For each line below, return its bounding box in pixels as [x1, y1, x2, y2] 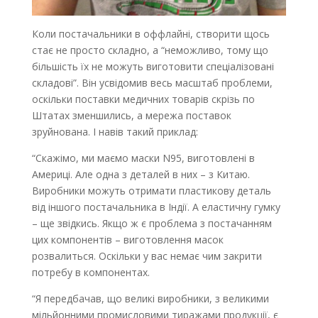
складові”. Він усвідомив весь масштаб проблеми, [31, 75, 273, 89]
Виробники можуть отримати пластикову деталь [31, 183, 271, 197]
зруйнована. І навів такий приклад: [31, 124, 198, 138]
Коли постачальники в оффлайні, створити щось [31, 26, 270, 40]
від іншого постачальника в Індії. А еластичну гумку [31, 199, 280, 214]
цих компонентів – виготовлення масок [31, 232, 224, 246]
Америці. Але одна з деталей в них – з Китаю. [31, 167, 250, 181]
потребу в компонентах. [31, 265, 150, 279]
